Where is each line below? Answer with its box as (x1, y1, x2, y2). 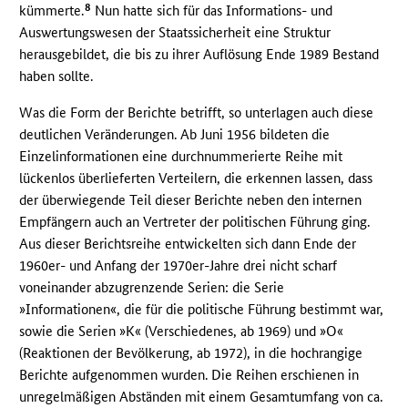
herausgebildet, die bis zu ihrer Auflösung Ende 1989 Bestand (19, 46, 380, 64)
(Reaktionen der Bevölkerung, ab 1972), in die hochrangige (19, 344, 363, 362)
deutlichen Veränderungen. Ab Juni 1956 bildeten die (19, 126, 331, 144)
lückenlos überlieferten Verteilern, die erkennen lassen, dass (19, 169, 373, 188)
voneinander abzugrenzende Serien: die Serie (19, 279, 285, 297)
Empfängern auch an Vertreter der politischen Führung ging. (19, 213, 371, 231)
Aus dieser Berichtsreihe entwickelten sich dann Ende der (19, 235, 357, 253)
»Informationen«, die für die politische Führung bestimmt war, (19, 301, 384, 319)
